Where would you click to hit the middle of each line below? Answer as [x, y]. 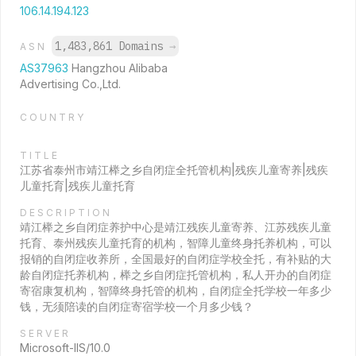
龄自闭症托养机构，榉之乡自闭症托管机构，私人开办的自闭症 [176, 275]
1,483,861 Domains [112, 46]
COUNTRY [53, 117]
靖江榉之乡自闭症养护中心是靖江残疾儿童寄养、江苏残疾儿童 [176, 227]
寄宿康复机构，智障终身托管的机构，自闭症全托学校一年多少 [176, 290]
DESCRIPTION [66, 213]
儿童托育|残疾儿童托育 [77, 186]
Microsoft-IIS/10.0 [65, 348]
